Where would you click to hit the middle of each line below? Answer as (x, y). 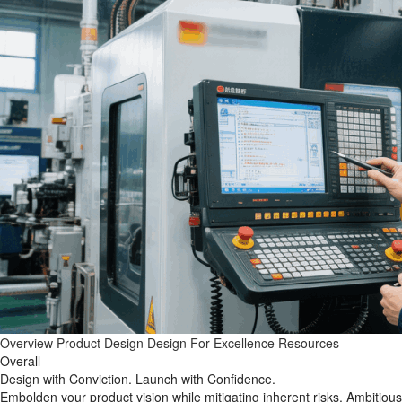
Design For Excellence (211, 343)
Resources (309, 343)
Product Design (100, 343)
